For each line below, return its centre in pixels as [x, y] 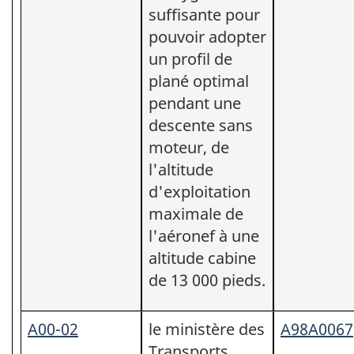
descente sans [201, 125]
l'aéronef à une [204, 235]
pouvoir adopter [207, 36]
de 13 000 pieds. [207, 280]
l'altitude [181, 169]
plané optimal [199, 81]
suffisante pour [204, 14]
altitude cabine [202, 258]
